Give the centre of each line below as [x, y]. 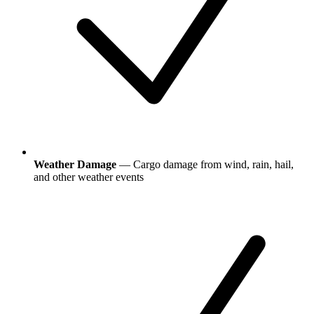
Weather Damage [75, 165]
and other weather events [89, 177]
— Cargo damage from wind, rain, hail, [205, 165]
